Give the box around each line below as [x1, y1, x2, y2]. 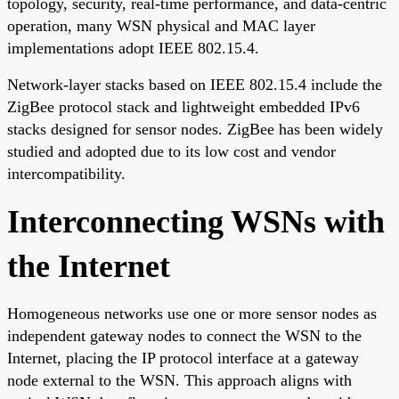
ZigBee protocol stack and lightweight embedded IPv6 [7, 97, 360, 116]
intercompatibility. [7, 164, 126, 183]
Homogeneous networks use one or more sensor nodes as [7, 304, 377, 322]
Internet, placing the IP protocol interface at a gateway [7, 348, 359, 367]
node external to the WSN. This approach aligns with [7, 370, 352, 389]
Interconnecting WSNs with [7, 203, 385, 240]
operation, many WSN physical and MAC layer [7, 16, 315, 35]
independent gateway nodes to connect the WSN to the [7, 326, 362, 345]
